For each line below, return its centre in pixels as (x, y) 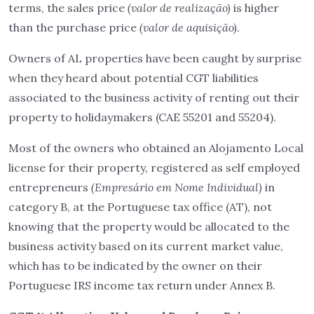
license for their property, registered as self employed (154, 168)
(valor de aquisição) (188, 27)
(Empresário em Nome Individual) (177, 187)
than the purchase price (74, 27)
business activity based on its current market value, (146, 246)
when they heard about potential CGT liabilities (134, 78)
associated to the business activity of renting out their (154, 97)
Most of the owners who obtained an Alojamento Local (156, 148)
